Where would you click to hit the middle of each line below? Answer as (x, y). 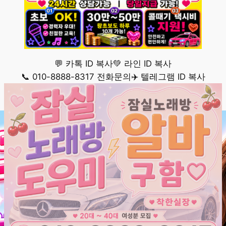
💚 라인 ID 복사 (142, 64)
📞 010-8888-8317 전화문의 (76, 77)
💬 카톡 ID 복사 (84, 64)
